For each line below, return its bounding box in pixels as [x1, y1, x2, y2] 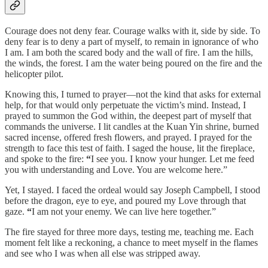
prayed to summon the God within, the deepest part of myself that [5, 111, 251, 121]
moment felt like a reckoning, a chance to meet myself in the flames [5, 237, 258, 248]
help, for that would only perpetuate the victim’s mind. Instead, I [5, 100, 246, 111]
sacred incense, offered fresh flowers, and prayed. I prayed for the [5, 132, 252, 143]
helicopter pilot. [5, 69, 63, 80]
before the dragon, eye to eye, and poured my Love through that [5, 196, 246, 206]
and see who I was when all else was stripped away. [5, 248, 200, 259]
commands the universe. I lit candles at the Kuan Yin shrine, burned [5, 121, 259, 132]
